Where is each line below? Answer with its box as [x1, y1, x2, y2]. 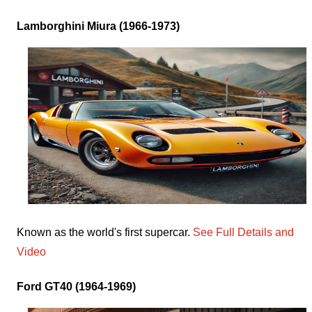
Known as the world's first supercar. [17, 226, 193, 238]
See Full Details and [193, 226, 294, 238]
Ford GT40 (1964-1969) [17, 280, 136, 292]
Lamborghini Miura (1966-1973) [17, 19, 180, 32]
